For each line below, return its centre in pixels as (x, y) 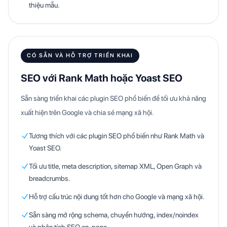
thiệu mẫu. (44, 5)
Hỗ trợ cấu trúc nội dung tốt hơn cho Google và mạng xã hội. (117, 197)
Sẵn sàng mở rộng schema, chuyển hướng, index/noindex (114, 215)
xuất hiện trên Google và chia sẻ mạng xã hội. (87, 112)
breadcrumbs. (50, 178)
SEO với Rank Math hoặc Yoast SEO (102, 78)
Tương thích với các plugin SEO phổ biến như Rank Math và (117, 136)
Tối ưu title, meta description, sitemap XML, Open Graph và (115, 166)
